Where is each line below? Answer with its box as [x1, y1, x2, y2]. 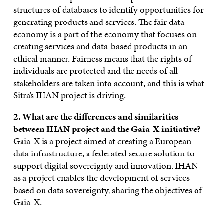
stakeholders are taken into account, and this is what [13, 76, 204, 89]
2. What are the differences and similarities [13, 109, 178, 123]
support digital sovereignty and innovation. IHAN [13, 158, 198, 172]
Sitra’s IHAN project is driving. [13, 88, 126, 102]
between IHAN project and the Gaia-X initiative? [13, 122, 201, 135]
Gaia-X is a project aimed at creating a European [13, 134, 191, 148]
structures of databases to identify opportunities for [13, 2, 204, 16]
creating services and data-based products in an [13, 39, 187, 53]
